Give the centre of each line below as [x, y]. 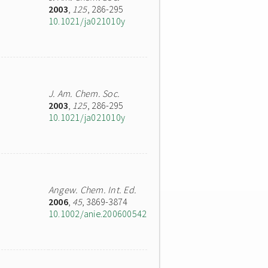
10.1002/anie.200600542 [98, 214]
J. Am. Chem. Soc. [84, 93]
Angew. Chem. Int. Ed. [93, 190]
